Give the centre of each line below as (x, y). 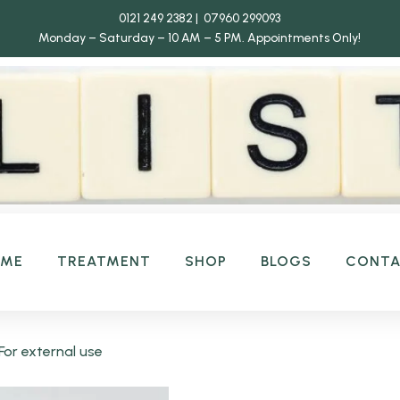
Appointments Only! (304, 38)
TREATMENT (104, 262)
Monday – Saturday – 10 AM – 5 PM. (143, 38)
